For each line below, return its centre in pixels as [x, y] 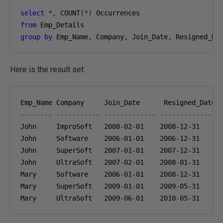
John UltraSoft [62, 162]
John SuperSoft [62, 150]
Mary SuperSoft [62, 186]
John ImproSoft [62, 126]
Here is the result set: [48, 69]
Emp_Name [70, 37]
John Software [62, 138]
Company [108, 37]
